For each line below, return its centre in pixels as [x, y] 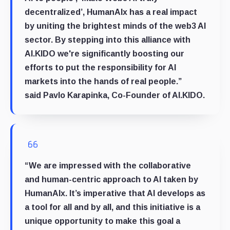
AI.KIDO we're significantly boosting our [104, 53]
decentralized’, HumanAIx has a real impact [111, 12]
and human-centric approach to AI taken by [111, 179]
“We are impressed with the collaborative [108, 165]
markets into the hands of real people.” [103, 81]
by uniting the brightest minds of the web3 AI [115, 26]
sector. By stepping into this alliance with [108, 40]
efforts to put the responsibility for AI [100, 67]
